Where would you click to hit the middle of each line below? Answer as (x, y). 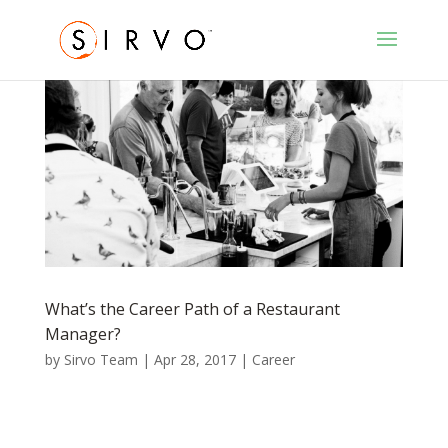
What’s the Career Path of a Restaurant (192, 308)
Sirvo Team (100, 359)
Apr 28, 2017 (194, 359)
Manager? (82, 333)
